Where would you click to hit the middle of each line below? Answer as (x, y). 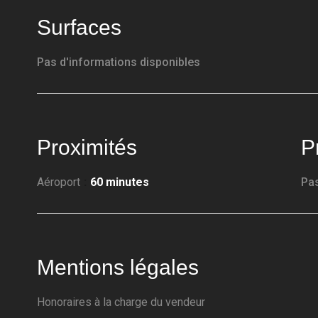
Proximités (87, 147)
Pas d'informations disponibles (119, 62)
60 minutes (120, 182)
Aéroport (59, 182)
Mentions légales (118, 267)
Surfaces (79, 27)
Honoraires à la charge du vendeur (121, 302)
